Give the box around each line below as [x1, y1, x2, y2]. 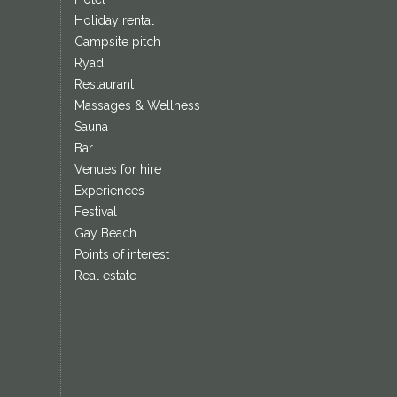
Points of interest [74, 247, 169, 262]
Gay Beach [74, 226, 136, 241]
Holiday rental [74, 13, 154, 28]
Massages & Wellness [74, 98, 200, 113]
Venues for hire [74, 162, 161, 177]
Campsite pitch [74, 35, 160, 50]
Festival [74, 205, 117, 220]
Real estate [74, 269, 136, 284]
